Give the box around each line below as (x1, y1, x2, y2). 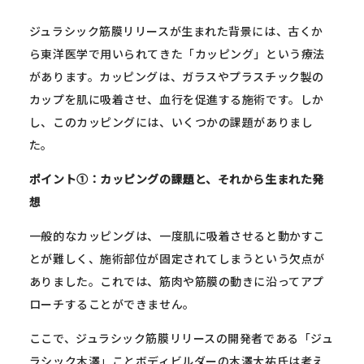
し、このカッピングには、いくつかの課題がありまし (28, 113, 314, 130)
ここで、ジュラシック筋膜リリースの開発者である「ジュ (28, 329, 334, 346)
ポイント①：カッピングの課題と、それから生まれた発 (28, 170, 324, 187)
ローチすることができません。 (28, 295, 195, 312)
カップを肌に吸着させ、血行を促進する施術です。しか (28, 90, 324, 107)
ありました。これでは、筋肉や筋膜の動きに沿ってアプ (28, 272, 324, 289)
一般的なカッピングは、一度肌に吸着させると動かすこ (28, 227, 325, 244)
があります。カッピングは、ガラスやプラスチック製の (28, 67, 324, 84)
